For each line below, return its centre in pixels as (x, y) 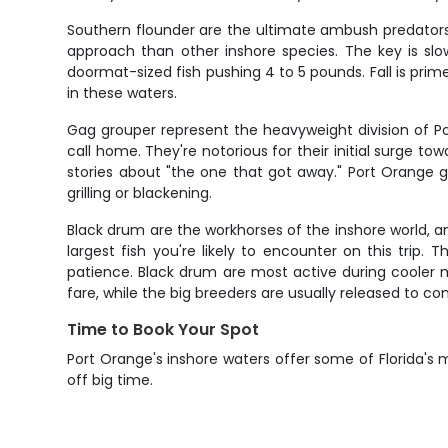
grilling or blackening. (140, 193)
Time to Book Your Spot (163, 329)
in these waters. (122, 93)
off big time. (110, 380)
